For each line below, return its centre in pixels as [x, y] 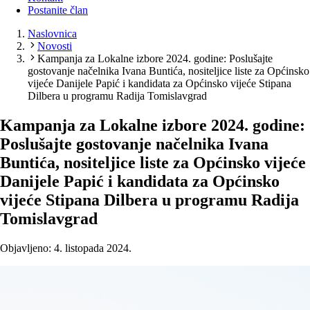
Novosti [55, 46]
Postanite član [58, 10]
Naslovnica [52, 34]
